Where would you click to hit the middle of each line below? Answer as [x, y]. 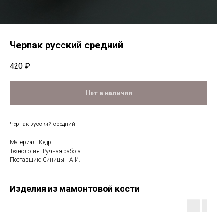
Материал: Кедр [31, 143]
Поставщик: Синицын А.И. [45, 160]
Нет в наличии [108, 93]
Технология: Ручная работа [45, 151]
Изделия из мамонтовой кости [75, 189]
